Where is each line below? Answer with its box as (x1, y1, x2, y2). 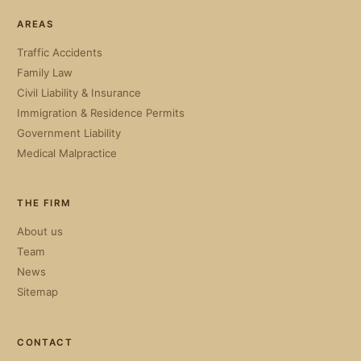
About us (17, 225, 64, 238)
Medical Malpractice (17, 146, 118, 160)
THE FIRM (17, 197, 71, 210)
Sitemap (17, 285, 59, 298)
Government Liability (17, 126, 122, 139)
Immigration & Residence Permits (17, 106, 185, 119)
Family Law (17, 65, 73, 79)
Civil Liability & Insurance (17, 85, 142, 99)
